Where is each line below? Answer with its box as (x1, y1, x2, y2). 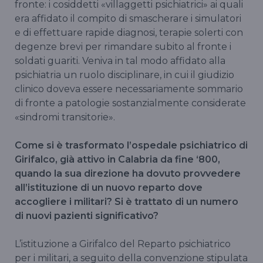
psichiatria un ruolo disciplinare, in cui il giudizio (15, 69, 234, 81)
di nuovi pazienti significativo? (15, 210, 159, 222)
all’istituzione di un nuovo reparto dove (15, 182, 203, 194)
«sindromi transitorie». (15, 112, 115, 123)
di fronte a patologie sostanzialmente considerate (15, 97, 246, 109)
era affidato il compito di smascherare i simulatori (15, 13, 241, 25)
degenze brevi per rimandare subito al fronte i (15, 41, 231, 53)
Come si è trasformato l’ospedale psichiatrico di (15, 140, 248, 151)
